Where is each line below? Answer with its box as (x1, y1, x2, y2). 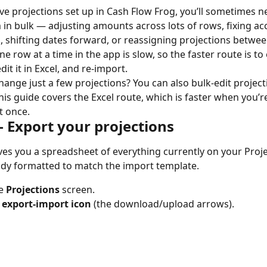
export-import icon (2, 197, 91, 211)
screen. (60, 183, 95, 196)
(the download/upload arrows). (91, 197, 234, 211)
